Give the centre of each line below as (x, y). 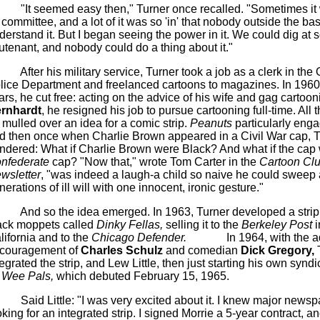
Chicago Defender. (139, 237)
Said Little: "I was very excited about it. (117, 300)
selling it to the (202, 225)
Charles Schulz (121, 250)
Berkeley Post (276, 225)
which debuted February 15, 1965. (141, 276)
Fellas (144, 225)
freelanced (132, 85)
